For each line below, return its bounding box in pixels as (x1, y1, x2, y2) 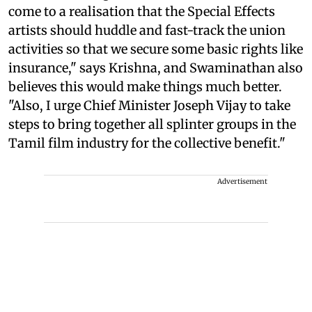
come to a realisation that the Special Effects (8, 3, 275, 19)
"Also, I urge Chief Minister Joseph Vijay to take (8, 97, 290, 114)
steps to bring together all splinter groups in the (8, 116, 296, 132)
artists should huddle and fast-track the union (8, 22, 286, 38)
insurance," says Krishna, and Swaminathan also (8, 59, 303, 76)
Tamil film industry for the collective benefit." (8, 134, 286, 151)
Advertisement (217, 176, 267, 186)
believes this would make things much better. (8, 78, 282, 95)
